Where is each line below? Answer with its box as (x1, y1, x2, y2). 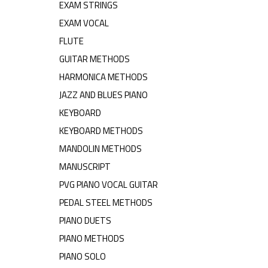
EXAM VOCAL (59, 16, 109, 31)
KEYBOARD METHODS (59, 124, 143, 138)
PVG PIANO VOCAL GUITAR (59, 178, 158, 192)
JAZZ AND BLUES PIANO (59, 88, 148, 102)
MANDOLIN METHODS (59, 142, 142, 156)
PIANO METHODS (59, 232, 124, 246)
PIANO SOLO (59, 249, 106, 264)
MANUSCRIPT (59, 160, 111, 174)
